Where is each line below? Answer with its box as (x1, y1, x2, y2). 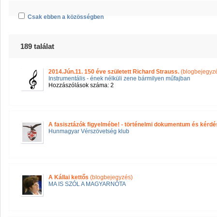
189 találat (20, 42, 54, 50)
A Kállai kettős (48, 174, 89, 181)
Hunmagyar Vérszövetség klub (48, 128, 129, 135)
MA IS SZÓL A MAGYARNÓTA (48, 181, 126, 187)
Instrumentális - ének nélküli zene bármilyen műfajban (48, 75, 190, 82)
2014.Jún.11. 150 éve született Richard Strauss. (48, 68, 179, 75)
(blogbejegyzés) (89, 174, 133, 181)
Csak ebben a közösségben (28, 14, 104, 20)
